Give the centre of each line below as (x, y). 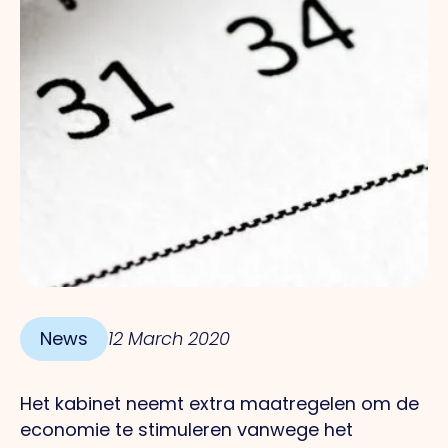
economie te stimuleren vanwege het (186, 429)
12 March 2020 (169, 338)
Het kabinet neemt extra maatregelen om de (219, 403)
